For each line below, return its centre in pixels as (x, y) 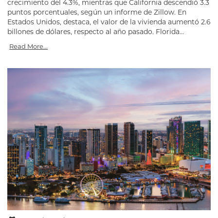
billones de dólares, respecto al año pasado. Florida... (96, 31)
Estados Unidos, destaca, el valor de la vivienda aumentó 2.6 (109, 22)
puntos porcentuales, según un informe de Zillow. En (97, 12)
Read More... (29, 46)
